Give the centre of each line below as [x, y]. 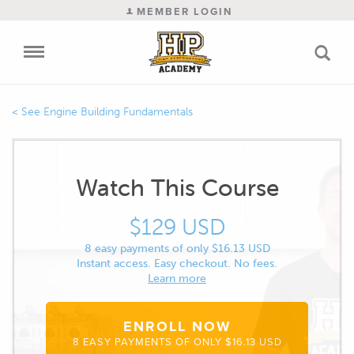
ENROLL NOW [177, 326]
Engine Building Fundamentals [118, 112]
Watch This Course [177, 188]
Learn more [177, 279]
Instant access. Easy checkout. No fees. [177, 264]
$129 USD [177, 227]
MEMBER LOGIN [182, 11]
